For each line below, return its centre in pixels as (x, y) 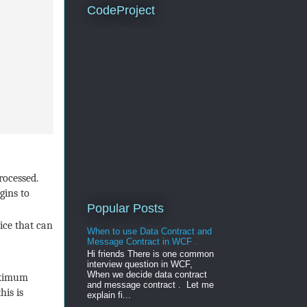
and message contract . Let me (150, 285)
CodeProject (121, 11)
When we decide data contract (147, 275)
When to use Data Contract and (149, 232)
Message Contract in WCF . (142, 242)
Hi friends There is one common (150, 254)
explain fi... (109, 295)
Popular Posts (125, 208)
